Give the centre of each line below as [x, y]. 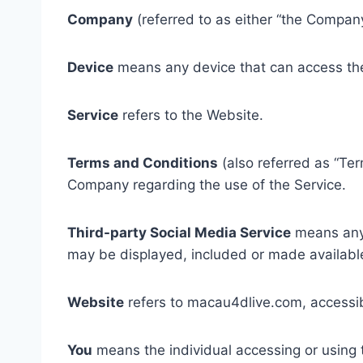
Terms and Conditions [143, 163]
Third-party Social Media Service [179, 233]
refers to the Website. [191, 115]
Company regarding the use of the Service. [207, 185]
